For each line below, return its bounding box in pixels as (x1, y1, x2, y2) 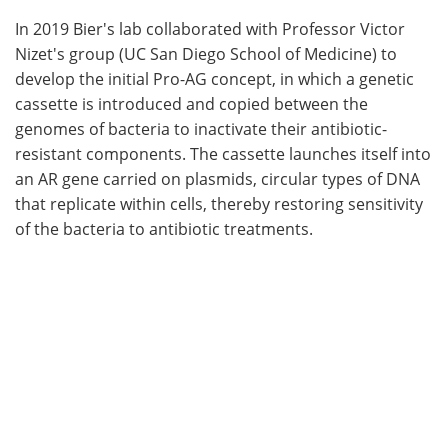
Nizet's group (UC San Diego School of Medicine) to (15, 42, 397, 65)
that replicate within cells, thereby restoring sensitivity (15, 192, 423, 215)
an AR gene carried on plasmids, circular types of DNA (15, 167, 420, 190)
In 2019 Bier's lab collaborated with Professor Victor (15, 17, 405, 40)
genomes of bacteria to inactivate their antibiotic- (15, 117, 387, 140)
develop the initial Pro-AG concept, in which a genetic (15, 67, 414, 90)
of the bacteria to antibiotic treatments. (15, 217, 313, 240)
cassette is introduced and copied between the (15, 92, 368, 115)
